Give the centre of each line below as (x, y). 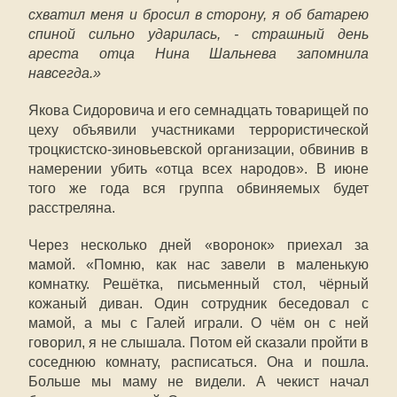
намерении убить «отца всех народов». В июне (198, 169)
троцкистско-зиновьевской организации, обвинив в (198, 149)
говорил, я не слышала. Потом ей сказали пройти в (198, 343)
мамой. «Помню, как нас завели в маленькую (198, 265)
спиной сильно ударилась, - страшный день (198, 34)
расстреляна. (72, 208)
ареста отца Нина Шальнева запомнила (198, 54)
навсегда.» (65, 73)
